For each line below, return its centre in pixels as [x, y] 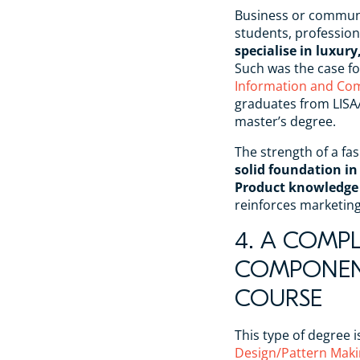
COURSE [278, 298]
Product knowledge [297, 187]
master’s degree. [285, 121]
